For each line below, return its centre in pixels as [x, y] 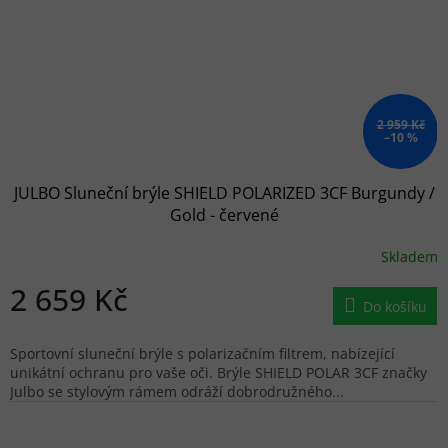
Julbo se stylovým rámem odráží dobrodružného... [177, 392]
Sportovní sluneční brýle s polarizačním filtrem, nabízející [202, 354]
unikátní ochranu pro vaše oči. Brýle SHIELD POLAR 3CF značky [218, 373]
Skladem [409, 256]
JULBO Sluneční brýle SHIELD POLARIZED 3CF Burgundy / [224, 193]
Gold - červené [224, 215]
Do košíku [395, 307]
